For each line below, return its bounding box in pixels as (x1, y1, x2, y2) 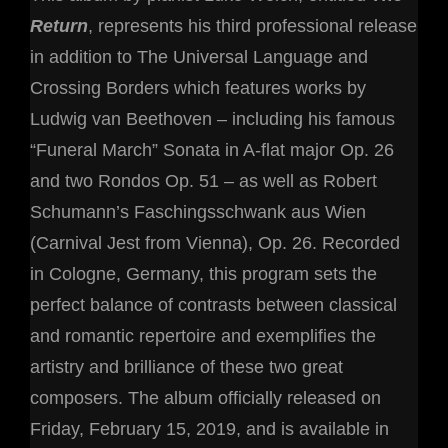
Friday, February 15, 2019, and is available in (30, 419, 389, 440)
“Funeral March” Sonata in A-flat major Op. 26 (30, 140, 394, 161)
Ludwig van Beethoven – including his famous (30, 109, 395, 130)
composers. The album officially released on (30, 388, 381, 409)
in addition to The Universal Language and (30, 47, 368, 68)
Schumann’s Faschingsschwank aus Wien (30, 202, 366, 223)
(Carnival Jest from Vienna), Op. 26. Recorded (30, 233, 400, 254)
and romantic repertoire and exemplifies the (30, 326, 376, 347)
